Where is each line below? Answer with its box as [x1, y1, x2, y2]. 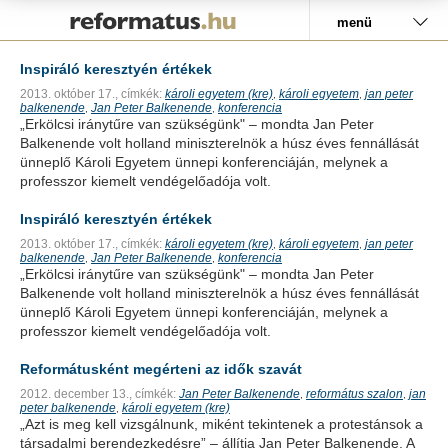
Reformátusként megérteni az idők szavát [20, 361, 302, 377]
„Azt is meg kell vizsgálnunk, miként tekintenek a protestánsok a [20, 416, 423, 432]
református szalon [306, 387, 403, 401]
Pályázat [21, 4, 78, 20]
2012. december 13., [20, 387, 132, 401]
